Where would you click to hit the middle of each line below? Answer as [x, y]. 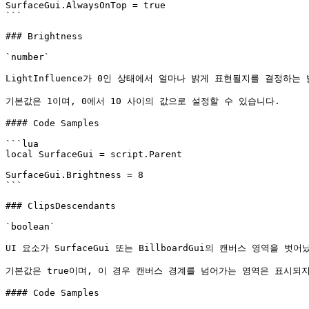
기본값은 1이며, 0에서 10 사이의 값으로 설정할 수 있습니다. [143, 101]
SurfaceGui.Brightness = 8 [74, 175]
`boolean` [30, 227]
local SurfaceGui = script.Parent [94, 154]
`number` [28, 57]
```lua [22, 144]
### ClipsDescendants [61, 206]
